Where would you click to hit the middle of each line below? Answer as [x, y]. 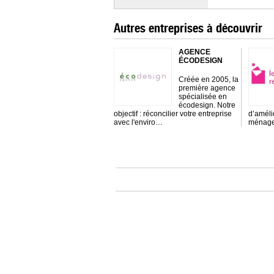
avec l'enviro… [138, 122]
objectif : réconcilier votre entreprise [172, 114]
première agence [207, 88]
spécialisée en [202, 97]
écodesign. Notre [207, 105]
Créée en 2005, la [208, 80]
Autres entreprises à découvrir [188, 28]
